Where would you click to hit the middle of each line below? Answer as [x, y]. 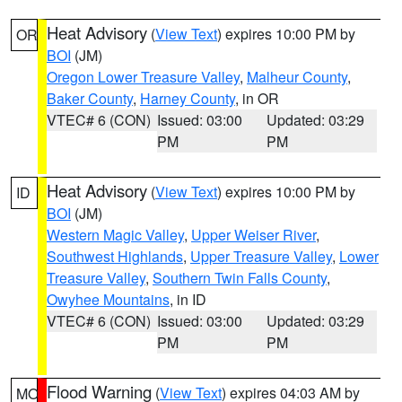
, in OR [257, 98]
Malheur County [297, 77]
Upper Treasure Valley [261, 256]
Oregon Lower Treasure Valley [143, 77]
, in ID [188, 299]
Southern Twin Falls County [240, 278]
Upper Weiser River [253, 235]
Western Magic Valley [115, 235]
